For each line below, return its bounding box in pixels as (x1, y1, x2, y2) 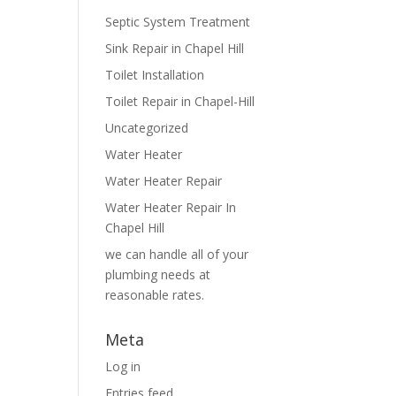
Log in (105, 358, 141, 375)
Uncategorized (105, 119, 189, 136)
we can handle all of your (105, 246, 249, 263)
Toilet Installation (105, 66, 205, 83)
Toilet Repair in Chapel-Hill (105, 93, 255, 110)
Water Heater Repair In (105, 199, 237, 216)
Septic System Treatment (105, 13, 251, 30)
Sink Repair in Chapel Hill (105, 40, 245, 57)
